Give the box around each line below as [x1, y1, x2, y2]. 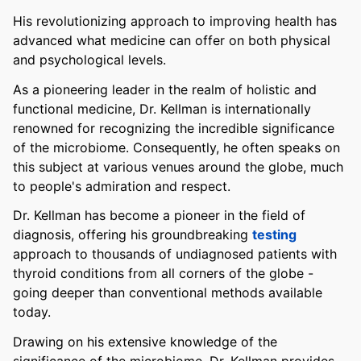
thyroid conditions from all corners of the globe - [13, 265, 313, 282]
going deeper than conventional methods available [13, 284, 322, 301]
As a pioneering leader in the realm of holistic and [13, 81, 317, 98]
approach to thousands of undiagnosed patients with [13, 246, 337, 263]
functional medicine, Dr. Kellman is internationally [13, 100, 311, 117]
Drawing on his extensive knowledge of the [13, 334, 277, 351]
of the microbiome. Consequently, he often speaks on [13, 139, 340, 156]
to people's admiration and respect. [13, 177, 230, 194]
